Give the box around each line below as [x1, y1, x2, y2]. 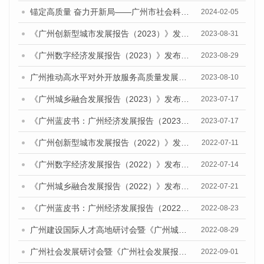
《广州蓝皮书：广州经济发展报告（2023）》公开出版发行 [181, 116, 189, 126]
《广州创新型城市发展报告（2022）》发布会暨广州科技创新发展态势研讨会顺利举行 [181, 138, 189, 148]
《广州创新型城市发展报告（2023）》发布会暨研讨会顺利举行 [181, 29, 189, 39]
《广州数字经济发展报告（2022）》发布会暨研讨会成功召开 [181, 160, 189, 170]
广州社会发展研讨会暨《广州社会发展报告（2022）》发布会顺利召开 [179, 247, 187, 257]
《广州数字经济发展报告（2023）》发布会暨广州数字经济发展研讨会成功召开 [181, 51, 189, 61]
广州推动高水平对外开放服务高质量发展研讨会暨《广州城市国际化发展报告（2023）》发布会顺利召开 [179, 72, 187, 82]
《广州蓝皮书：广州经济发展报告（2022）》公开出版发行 [181, 203, 189, 213]
